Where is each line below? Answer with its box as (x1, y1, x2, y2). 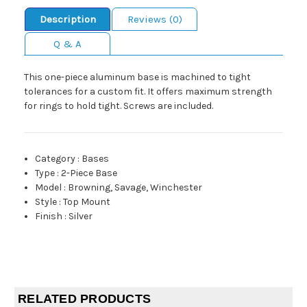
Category (35, 153, 76, 165)
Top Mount (63, 196, 111, 208)
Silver (69, 210, 93, 223)
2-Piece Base (61, 167, 118, 180)
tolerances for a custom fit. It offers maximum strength (24, 86, 272, 98)
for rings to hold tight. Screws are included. (24, 100, 213, 112)
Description (39, 13, 96, 26)
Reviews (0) (127, 13, 182, 26)
